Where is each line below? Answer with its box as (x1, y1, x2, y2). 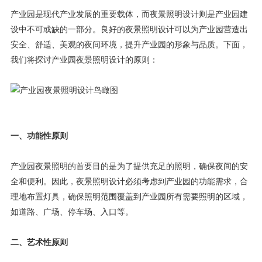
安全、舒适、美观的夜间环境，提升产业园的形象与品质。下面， (10, 40, 248, 50)
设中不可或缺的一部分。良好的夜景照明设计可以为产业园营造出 (10, 25, 248, 35)
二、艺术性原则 (10, 238, 68, 247)
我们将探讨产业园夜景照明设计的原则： (10, 56, 158, 65)
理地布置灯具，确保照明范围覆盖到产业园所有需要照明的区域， (10, 192, 248, 202)
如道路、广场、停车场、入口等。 (10, 208, 133, 217)
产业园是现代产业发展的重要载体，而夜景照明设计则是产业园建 (10, 10, 248, 19)
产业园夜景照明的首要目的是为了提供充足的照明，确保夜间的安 (10, 162, 248, 171)
